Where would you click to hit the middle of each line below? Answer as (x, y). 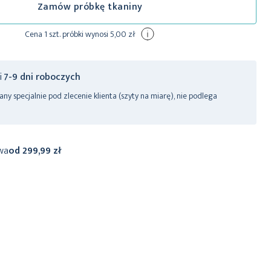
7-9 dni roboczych (42, 77)
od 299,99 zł (35, 151)
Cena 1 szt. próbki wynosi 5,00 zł (80, 34)
